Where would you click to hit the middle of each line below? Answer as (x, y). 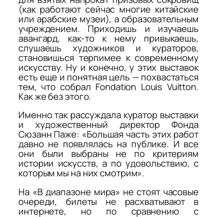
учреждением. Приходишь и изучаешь (108, 28)
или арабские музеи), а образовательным (108, 19)
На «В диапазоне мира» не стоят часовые (108, 192)
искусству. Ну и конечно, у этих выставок (108, 67)
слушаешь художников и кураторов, (108, 48)
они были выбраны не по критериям (108, 154)
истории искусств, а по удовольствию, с (108, 163)
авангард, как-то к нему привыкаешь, (108, 38)
